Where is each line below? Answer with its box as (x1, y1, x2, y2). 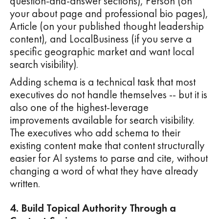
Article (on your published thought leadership (10, 19, 204, 34)
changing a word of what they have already (10, 164, 198, 178)
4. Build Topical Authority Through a (10, 201, 176, 216)
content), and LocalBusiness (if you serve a (10, 32, 192, 46)
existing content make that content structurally (10, 138, 204, 153)
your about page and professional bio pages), (10, 6, 208, 21)
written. (10, 176, 40, 191)
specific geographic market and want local (10, 44, 194, 59)
